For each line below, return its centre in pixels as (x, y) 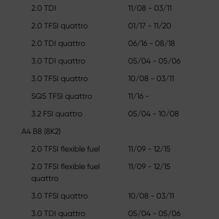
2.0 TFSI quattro (60, 25)
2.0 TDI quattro (58, 43)
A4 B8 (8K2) (41, 131)
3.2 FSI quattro (57, 113)
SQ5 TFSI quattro (62, 96)
